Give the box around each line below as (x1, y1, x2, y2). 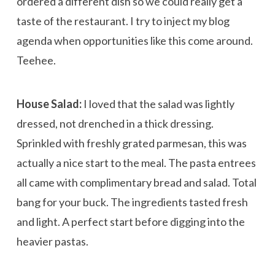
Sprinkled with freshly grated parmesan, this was (16, 136, 247, 150)
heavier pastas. (16, 234, 88, 248)
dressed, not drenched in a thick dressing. (16, 116, 214, 130)
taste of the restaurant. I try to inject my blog (16, 14, 230, 28)
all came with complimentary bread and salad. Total (16, 175, 257, 189)
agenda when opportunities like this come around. (16, 34, 253, 48)
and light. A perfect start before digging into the (16, 214, 245, 228)
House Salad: (16, 96, 82, 110)
